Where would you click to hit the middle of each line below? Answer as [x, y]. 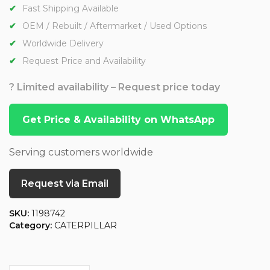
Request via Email [65, 184]
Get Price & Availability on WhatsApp [118, 120]
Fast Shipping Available [71, 9]
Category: [32, 226]
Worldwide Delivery [63, 44]
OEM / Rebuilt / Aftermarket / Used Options [115, 26]
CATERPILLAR [86, 226]
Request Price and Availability [84, 61]
